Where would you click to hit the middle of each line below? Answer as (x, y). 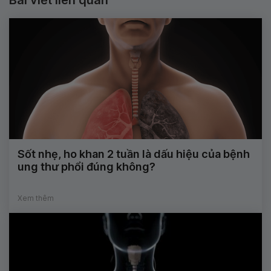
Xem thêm (36, 198)
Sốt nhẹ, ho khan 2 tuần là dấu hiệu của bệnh (134, 154)
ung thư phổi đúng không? (87, 166)
